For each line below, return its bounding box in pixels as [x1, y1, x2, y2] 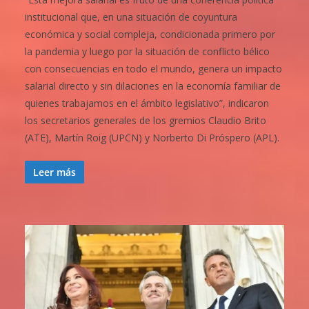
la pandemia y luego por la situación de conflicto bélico [25, 45, 270, 59]
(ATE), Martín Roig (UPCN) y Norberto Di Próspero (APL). [25, 131, 279, 145]
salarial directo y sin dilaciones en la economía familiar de [25, 79, 281, 93]
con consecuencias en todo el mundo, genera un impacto [25, 62, 282, 76]
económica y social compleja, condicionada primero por [25, 28, 275, 41]
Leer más [33, 166, 76, 179]
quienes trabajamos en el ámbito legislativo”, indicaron [25, 97, 269, 110]
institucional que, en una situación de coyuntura [25, 10, 237, 24]
